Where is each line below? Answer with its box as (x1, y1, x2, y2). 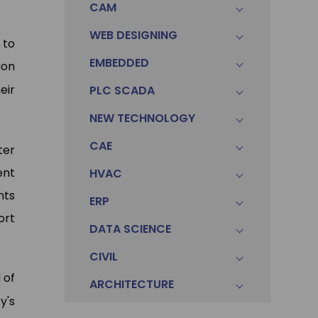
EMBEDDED (89, 55, 149, 72)
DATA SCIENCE (89, 221, 171, 238)
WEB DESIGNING (89, 27, 177, 44)
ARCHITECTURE (89, 276, 174, 293)
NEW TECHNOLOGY (89, 110, 195, 127)
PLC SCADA (89, 82, 155, 99)
